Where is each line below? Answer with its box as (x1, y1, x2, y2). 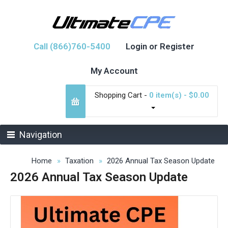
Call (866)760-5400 (34, 41, 110, 51)
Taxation (65, 156, 94, 165)
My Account (90, 66, 138, 76)
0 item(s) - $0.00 (149, 91, 209, 100)
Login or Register (126, 41, 194, 51)
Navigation (19, 129, 62, 140)
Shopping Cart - (94, 91, 149, 100)
